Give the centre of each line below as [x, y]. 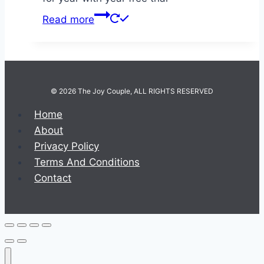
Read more [68, 19]
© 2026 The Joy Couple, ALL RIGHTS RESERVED [132, 91]
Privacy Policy [67, 146]
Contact [53, 178]
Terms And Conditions [87, 162]
